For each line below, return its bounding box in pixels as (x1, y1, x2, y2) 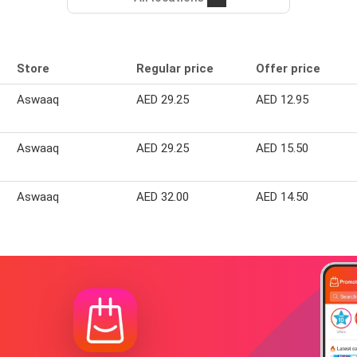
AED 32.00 (136, 190, 189, 205)
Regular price (136, 61, 214, 76)
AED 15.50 (256, 141, 308, 156)
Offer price (256, 61, 320, 76)
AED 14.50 (256, 190, 308, 205)
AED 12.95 (256, 92, 308, 108)
